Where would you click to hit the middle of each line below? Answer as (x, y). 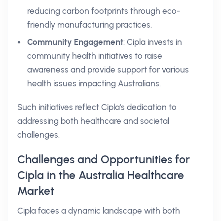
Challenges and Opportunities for (104, 159)
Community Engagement (75, 42)
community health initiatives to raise (95, 56)
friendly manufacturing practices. (90, 25)
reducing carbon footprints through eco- (104, 11)
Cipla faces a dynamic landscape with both (99, 211)
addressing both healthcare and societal (93, 121)
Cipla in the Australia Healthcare (101, 175)
